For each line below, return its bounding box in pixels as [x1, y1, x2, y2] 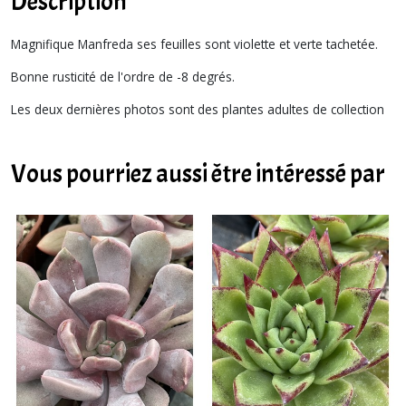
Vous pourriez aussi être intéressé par [11, 157, 385, 190]
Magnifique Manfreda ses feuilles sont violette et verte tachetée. [11, 34, 382, 53]
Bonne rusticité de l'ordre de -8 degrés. [11, 67, 235, 85]
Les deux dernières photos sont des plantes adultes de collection [11, 100, 384, 118]
